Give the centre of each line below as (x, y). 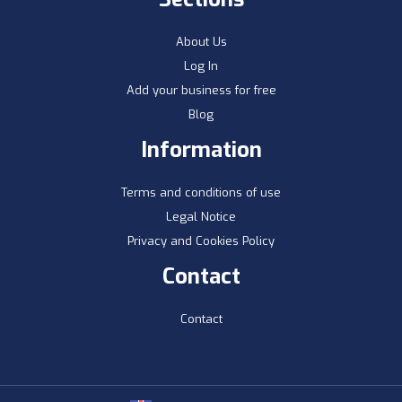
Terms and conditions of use (201, 193)
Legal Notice (201, 217)
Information (201, 150)
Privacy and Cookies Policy (201, 241)
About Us (201, 42)
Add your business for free (201, 91)
